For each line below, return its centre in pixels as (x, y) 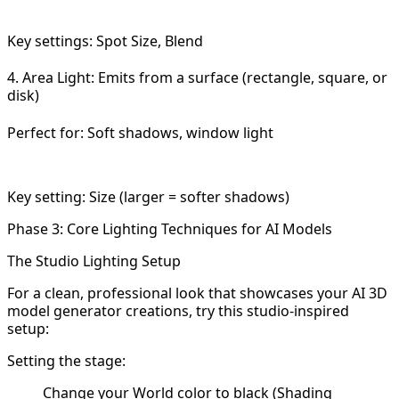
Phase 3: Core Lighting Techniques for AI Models (170, 228)
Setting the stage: (66, 360)
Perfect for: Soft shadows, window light (140, 132)
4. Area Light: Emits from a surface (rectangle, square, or (197, 78)
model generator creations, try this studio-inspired (178, 310)
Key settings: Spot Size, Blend (105, 41)
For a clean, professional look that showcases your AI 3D (197, 293)
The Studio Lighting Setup (94, 261)
